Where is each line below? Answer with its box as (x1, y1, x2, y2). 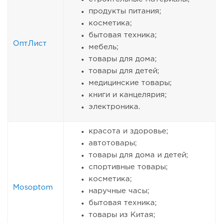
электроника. (89, 104, 140, 111)
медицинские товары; (89, 80, 172, 87)
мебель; (89, 44, 118, 51)
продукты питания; (89, 8, 161, 15)
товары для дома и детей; (89, 152, 188, 159)
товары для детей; (89, 68, 159, 75)
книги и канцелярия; (89, 92, 167, 99)
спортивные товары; (89, 164, 168, 171)
